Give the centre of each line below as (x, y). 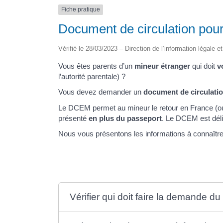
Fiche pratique (81, 10)
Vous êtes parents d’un (96, 66)
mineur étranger (162, 66)
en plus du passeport (125, 118)
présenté (73, 118)
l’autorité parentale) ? (92, 76)
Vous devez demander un (101, 92)
